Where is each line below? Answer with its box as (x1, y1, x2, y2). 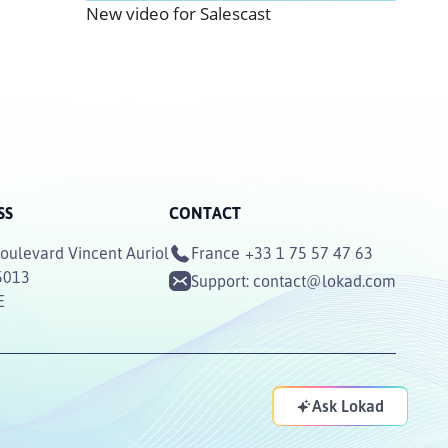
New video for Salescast (86, 2, 271, 25)
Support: (191, 271, 253, 291)
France (191, 243, 240, 263)
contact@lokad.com (253, 271, 396, 291)
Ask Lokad (312, 396, 384, 416)
